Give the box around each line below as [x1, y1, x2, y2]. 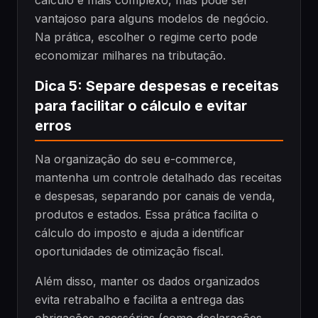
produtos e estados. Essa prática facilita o [35, 207, 258, 221]
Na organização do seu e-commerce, [35, 151, 236, 166]
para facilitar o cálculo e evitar [35, 97, 247, 114]
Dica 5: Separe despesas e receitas [35, 77, 279, 94]
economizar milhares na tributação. [35, 48, 226, 62]
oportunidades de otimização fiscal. [35, 243, 224, 258]
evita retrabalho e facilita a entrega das [35, 292, 244, 307]
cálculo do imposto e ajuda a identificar [35, 225, 244, 240]
